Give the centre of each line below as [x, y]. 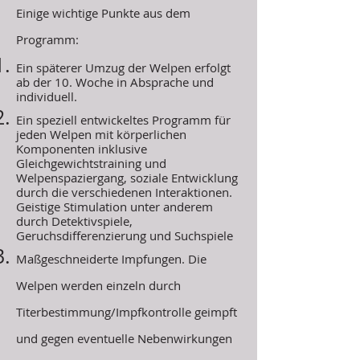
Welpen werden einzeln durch [98, 285]
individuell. [47, 96]
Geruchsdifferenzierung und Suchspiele [125, 235]
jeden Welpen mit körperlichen [101, 134]
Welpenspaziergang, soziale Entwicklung [127, 178]
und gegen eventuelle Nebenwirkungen [124, 338]
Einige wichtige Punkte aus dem [103, 13]
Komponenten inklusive [82, 149]
